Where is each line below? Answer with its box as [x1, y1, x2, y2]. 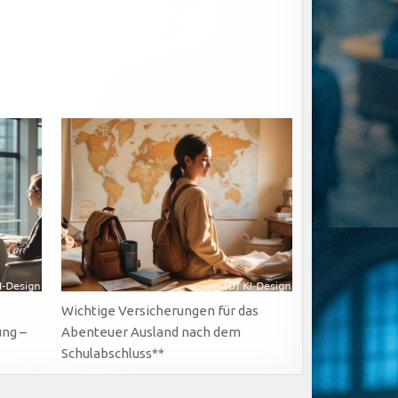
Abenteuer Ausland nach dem [61, 323, 242, 339]
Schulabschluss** [61, 345, 165, 361]
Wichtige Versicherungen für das [61, 302, 259, 318]
